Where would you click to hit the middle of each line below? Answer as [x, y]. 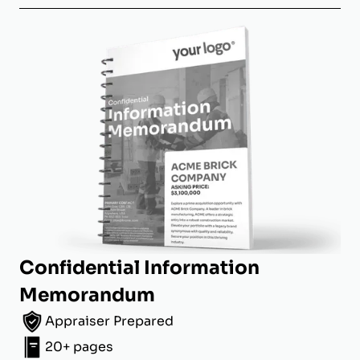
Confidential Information [139, 268]
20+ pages [79, 347]
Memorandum [87, 295]
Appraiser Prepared [109, 321]
